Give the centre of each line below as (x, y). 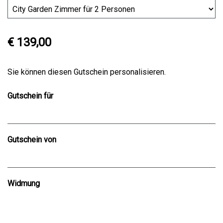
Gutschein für (30, 96)
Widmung (24, 184)
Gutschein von (32, 140)
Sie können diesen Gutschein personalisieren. (87, 72)
